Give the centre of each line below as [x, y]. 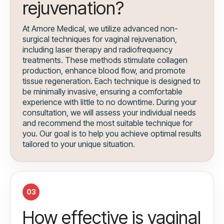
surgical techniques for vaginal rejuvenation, [100, 39]
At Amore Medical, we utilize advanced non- [100, 29]
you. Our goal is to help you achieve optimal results [112, 134]
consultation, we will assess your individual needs [109, 113]
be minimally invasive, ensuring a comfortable [102, 92]
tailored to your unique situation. [79, 144]
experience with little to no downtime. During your [109, 102]
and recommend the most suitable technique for [107, 123]
